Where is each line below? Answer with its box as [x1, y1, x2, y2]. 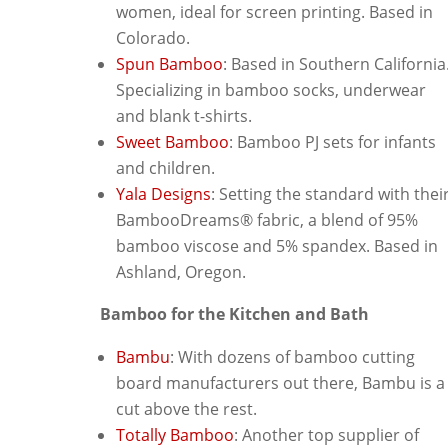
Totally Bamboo [116, 423, 234, 446]
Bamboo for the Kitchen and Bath [100, 302, 369, 325]
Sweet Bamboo [116, 130, 229, 153]
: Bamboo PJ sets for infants [229, 130, 436, 153]
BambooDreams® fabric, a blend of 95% [116, 208, 418, 231]
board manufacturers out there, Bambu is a [116, 371, 445, 394]
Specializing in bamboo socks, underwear [116, 78, 426, 101]
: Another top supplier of [234, 423, 419, 446]
